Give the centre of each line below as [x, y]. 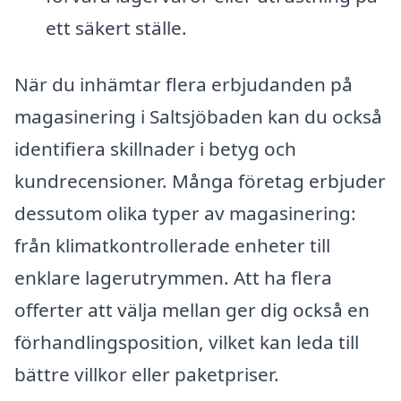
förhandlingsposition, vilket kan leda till [187, 342]
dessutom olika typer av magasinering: [185, 213]
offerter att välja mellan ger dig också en [192, 310]
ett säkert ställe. [116, 27]
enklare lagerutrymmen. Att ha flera [173, 278]
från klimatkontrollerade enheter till [172, 246]
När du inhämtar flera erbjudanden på [183, 85]
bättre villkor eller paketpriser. [147, 375]
